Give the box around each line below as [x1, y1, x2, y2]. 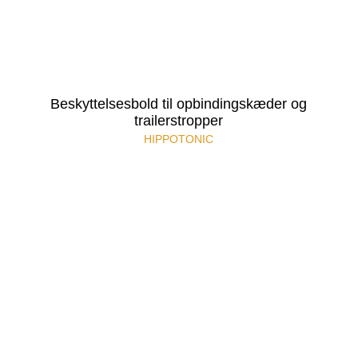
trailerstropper [134, 112, 224, 129]
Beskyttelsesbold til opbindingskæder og [50, 95, 308, 112]
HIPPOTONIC [144, 133, 214, 146]
